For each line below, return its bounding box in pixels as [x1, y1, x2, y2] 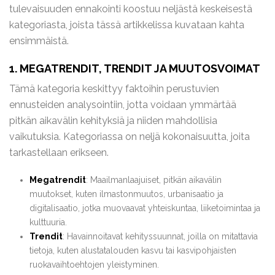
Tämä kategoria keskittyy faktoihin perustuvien [9, 83, 219, 95]
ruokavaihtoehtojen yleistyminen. [29, 260, 159, 269]
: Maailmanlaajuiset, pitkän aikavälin [85, 175, 222, 185]
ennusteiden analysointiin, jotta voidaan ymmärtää [9, 99, 236, 110]
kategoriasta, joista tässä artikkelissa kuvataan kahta [9, 19, 244, 31]
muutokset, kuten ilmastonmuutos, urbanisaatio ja [29, 189, 223, 199]
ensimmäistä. [9, 35, 69, 47]
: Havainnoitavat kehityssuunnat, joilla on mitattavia [62, 231, 258, 241]
